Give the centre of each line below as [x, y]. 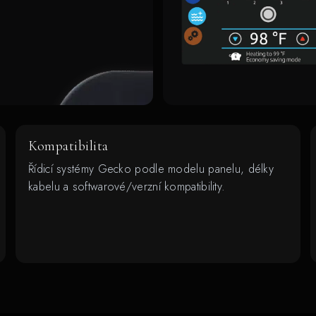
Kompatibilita [68, 146]
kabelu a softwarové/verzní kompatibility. [127, 186]
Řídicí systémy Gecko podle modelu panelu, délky [151, 169]
